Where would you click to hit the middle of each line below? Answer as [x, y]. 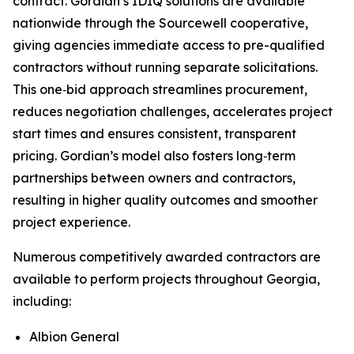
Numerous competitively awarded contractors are [167, 257]
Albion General [74, 337]
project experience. [72, 222]
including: [42, 301]
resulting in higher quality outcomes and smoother [165, 200]
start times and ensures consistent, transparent [154, 134]
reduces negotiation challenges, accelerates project [173, 111]
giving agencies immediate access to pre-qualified [169, 45]
